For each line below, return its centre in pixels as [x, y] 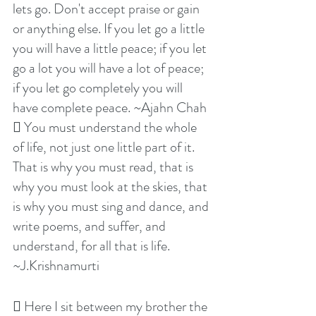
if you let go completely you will [99, 88]
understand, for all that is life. [93, 246]
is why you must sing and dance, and [112, 207]
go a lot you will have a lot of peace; [110, 68]
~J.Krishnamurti [56, 266]
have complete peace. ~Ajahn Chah [110, 108]
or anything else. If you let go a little [110, 29]
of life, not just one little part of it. [105, 147]
